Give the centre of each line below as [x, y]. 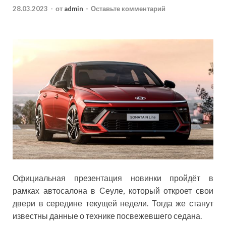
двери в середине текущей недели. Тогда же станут [113, 203]
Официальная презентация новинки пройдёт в [113, 178]
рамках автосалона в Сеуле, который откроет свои [113, 191]
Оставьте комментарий [128, 9]
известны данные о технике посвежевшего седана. [107, 216]
